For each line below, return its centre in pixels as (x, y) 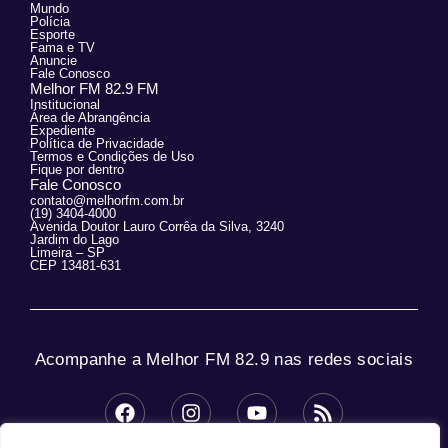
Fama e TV (62, 48)
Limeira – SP (67, 253)
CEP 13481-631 (75, 266)
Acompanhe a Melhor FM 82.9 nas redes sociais (224, 360)
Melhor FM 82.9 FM (94, 89)
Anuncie (53, 61)
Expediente (62, 131)
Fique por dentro (77, 170)
